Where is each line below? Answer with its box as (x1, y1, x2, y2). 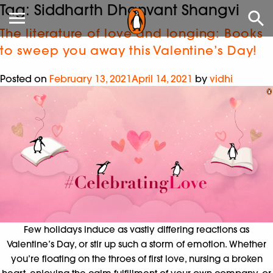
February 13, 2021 (49, 73, 132, 85)
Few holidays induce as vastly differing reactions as (24, 224, 249, 235)
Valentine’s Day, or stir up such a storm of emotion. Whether (7, 238, 266, 250)
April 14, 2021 (132, 73, 193, 85)
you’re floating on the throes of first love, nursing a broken (10, 253, 263, 264)
